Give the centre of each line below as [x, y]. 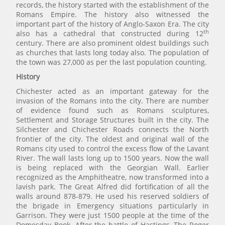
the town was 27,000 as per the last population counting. [111, 62]
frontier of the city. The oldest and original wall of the [113, 139]
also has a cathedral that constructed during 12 [110, 34]
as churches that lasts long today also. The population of [113, 53]
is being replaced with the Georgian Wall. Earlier [113, 168]
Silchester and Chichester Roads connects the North [113, 130]
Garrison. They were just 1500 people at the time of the [113, 215]
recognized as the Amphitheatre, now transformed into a [113, 177]
